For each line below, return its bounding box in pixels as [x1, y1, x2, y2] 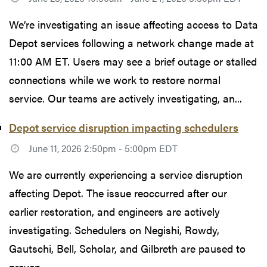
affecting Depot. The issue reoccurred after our [9, 185, 227, 201]
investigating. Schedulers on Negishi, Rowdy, [9, 222, 219, 238]
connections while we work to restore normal [9, 72, 221, 88]
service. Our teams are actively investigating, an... [9, 91, 242, 106]
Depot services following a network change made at [9, 35, 254, 51]
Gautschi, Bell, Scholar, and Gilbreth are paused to [9, 241, 246, 256]
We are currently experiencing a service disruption [9, 167, 243, 182]
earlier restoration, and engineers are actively [9, 204, 220, 219]
